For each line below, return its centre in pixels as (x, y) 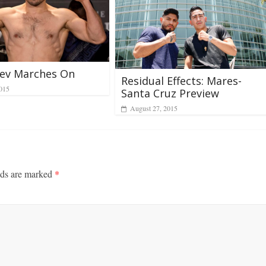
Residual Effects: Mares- (181, 80)
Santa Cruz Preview (170, 93)
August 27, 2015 (154, 108)
